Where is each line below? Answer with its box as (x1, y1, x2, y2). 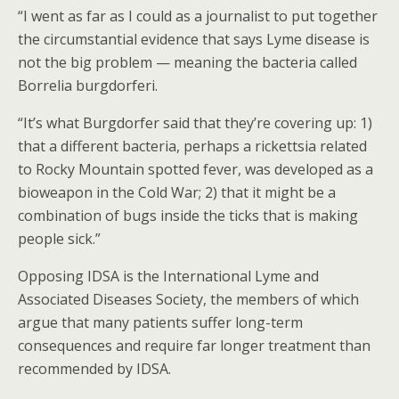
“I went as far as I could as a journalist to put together (18, 6, 378, 26)
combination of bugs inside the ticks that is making (18, 206, 358, 225)
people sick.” (18, 229, 101, 248)
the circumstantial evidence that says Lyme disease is (18, 29, 370, 49)
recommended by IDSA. (18, 359, 171, 379)
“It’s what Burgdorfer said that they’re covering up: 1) (18, 113, 372, 133)
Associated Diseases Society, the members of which (18, 289, 359, 309)
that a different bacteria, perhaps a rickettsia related (18, 136, 367, 156)
